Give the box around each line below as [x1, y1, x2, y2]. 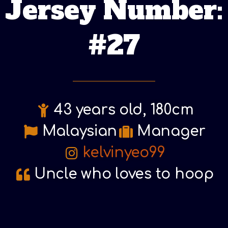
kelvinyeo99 [82, 145, 165, 161]
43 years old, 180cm [54, 102, 194, 119]
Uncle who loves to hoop [34, 166, 214, 183]
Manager [136, 123, 206, 140]
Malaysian [42, 123, 118, 140]
